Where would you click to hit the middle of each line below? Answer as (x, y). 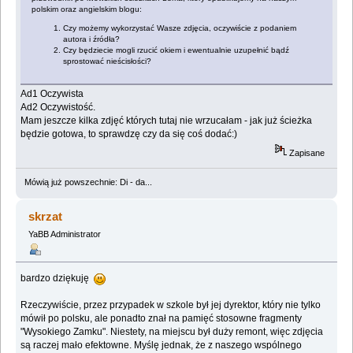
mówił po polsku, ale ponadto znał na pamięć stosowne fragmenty (162, 319)
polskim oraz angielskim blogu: (87, 9)
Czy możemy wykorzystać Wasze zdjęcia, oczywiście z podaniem (180, 28)
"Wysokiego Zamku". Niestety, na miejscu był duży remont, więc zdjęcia (172, 332)
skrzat (46, 217)
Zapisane (306, 153)
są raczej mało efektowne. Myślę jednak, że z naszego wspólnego (162, 346)
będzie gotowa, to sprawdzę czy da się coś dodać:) (129, 134)
